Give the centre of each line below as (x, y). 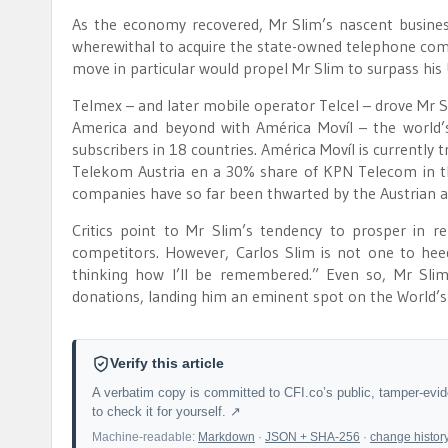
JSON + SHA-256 (312, 437)
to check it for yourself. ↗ (166, 412)
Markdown (226, 437)
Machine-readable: (145, 437)
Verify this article (167, 363)
